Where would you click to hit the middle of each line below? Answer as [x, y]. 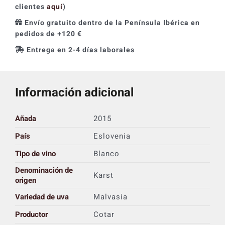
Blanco [106, 153]
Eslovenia [112, 136]
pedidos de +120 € [48, 34]
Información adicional [74, 92]
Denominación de [44, 170]
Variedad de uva [42, 197]
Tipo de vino [35, 153]
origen [25, 180]
